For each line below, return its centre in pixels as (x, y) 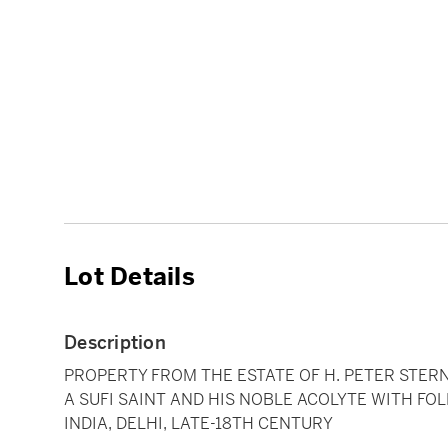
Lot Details (129, 276)
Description (115, 342)
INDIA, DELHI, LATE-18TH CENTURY (198, 423)
